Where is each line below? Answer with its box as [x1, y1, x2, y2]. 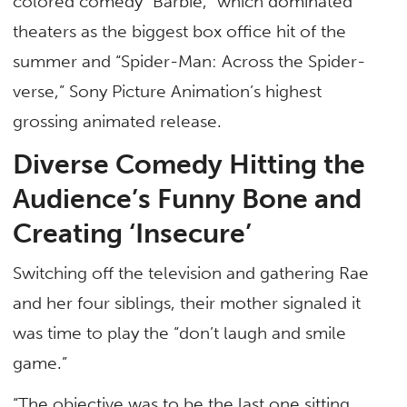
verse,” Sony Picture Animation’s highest [13, 80, 323, 102]
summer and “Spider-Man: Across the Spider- [13, 50, 366, 72]
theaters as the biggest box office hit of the [13, 20, 347, 42]
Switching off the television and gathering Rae [13, 263, 370, 284]
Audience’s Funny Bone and [13, 183, 362, 216]
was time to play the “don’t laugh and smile [13, 323, 347, 344]
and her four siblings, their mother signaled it [13, 293, 362, 314]
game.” [13, 352, 68, 374]
